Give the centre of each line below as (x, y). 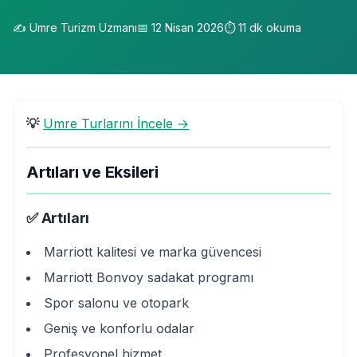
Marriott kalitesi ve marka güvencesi (153, 252)
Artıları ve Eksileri (92, 172)
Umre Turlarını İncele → (116, 124)
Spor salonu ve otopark (116, 303)
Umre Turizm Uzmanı (83, 27)
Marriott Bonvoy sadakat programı (149, 277)
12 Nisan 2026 (188, 27)
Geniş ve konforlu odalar (119, 328)
